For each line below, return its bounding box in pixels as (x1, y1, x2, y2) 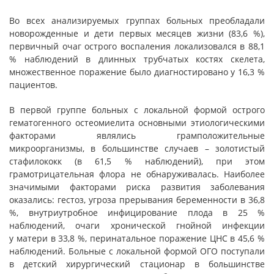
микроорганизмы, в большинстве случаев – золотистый (9, 143, 265, 154)
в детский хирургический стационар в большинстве (9, 258, 265, 270)
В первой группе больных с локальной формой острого (9, 104, 265, 116)
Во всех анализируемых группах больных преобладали (9, 15, 265, 26)
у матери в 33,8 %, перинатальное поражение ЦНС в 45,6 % (9, 232, 265, 244)
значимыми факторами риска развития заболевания (9, 181, 265, 193)
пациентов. (9, 79, 57, 91)
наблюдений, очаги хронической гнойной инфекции (9, 220, 265, 231)
